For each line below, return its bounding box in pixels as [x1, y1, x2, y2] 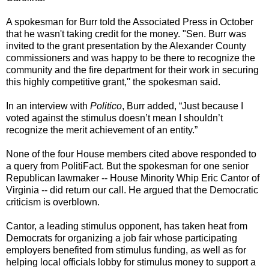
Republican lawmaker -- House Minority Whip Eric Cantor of [6, 173, 259, 184]
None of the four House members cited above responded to [6, 149, 256, 160]
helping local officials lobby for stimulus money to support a [6, 257, 256, 268]
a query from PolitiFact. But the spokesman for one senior [6, 161, 249, 172]
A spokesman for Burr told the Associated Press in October [6, 17, 253, 28]
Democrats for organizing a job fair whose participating [6, 233, 237, 244]
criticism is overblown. [6, 197, 100, 208]
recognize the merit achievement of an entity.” [6, 125, 198, 136]
